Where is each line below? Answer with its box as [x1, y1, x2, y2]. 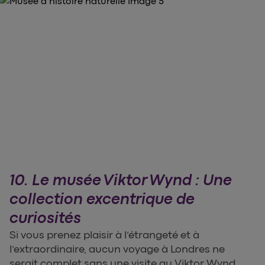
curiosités [9, 209, 81, 227]
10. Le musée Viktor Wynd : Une [9, 172, 232, 189]
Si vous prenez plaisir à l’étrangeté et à [9, 229, 199, 241]
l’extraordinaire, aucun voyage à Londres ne [9, 243, 225, 256]
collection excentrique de [9, 190, 195, 208]
